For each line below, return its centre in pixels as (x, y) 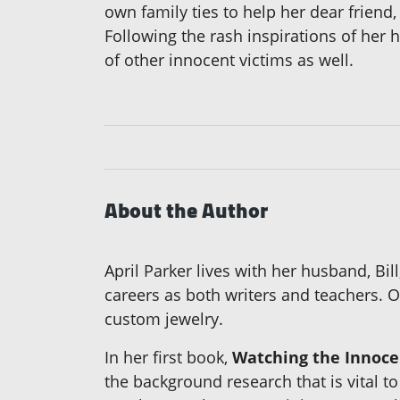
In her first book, (168, 357)
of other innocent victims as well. (229, 59)
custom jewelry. (164, 318)
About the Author (186, 210)
